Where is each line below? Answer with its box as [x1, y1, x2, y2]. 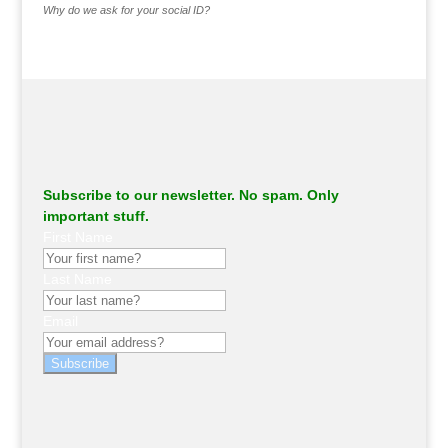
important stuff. [42, 208, 149, 225]
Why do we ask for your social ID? [42, 4, 210, 16]
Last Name [42, 271, 112, 288]
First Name [42, 229, 113, 246]
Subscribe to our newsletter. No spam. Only [42, 187, 339, 204]
